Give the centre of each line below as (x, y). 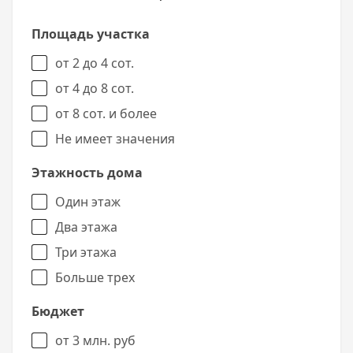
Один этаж (88, 202)
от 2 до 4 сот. (95, 63)
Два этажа (86, 227)
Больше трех (95, 278)
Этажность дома (87, 173)
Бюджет (58, 312)
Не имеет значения (115, 139)
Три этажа (86, 253)
